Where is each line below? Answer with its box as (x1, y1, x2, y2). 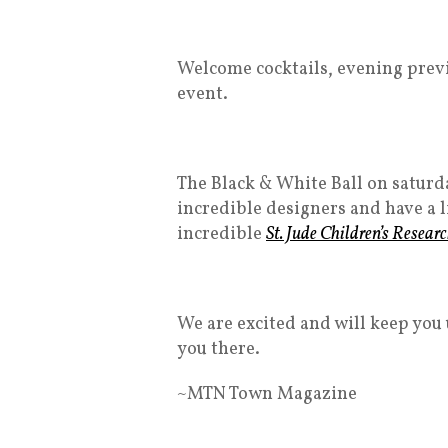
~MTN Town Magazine (177, 381, 357, 407)
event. (177, 81, 228, 107)
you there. (177, 336, 260, 362)
